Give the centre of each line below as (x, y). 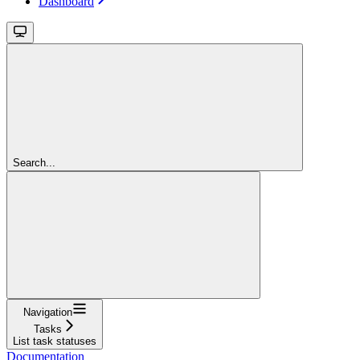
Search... (34, 162)
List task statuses (55, 341)
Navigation (47, 312)
